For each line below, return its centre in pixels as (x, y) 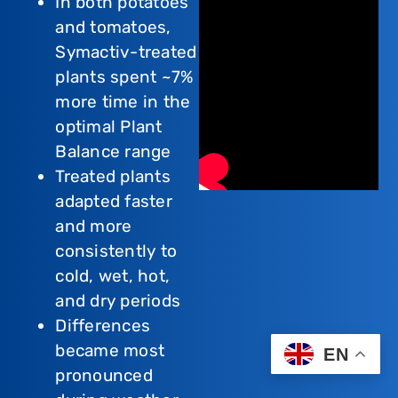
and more (94, 227)
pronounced (104, 376)
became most (110, 351)
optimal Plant (109, 127)
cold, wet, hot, (112, 276)
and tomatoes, (113, 28)
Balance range (113, 152)
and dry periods (118, 301)
